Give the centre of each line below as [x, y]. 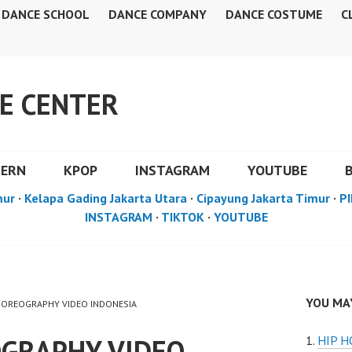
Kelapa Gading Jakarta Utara [106, 198]
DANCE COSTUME [274, 14]
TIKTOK [182, 217]
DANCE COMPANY [158, 14]
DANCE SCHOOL [46, 14]
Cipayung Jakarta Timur [263, 198]
